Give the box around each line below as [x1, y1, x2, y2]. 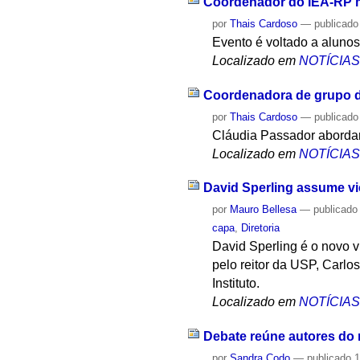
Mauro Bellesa [230, 203, 297, 216]
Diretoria [241, 222, 280, 235]
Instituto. [212, 276, 260, 291]
